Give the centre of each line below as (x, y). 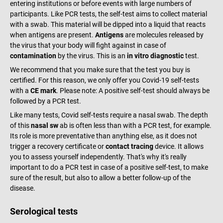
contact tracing (129, 147)
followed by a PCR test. (46, 101)
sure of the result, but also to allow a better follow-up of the (100, 178)
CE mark (43, 90)
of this (20, 126)
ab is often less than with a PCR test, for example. (135, 126)
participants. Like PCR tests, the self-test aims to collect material (109, 14)
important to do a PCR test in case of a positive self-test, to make (109, 167)
